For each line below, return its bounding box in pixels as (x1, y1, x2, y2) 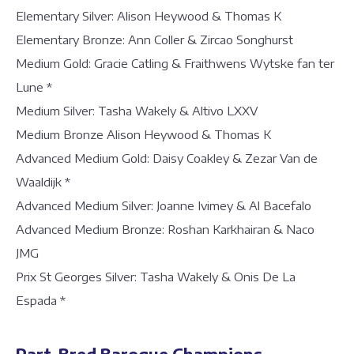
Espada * (16, 293, 69, 307)
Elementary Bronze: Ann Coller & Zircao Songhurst (16, 32, 303, 47)
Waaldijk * (16, 175, 77, 189)
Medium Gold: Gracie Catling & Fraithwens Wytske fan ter (16, 56, 334, 70)
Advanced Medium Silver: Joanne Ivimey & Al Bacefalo (16, 198, 321, 213)
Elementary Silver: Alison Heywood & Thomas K (16, 9, 291, 23)
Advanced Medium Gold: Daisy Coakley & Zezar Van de (16, 151, 318, 165)
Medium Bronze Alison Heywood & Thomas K (16, 127, 281, 141)
